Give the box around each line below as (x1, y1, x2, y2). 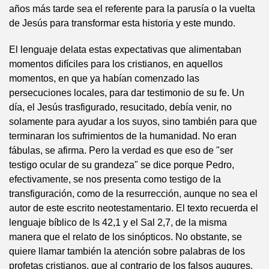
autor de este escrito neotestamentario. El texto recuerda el (9, 203, 258, 213)
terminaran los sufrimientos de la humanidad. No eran (9, 131, 237, 141)
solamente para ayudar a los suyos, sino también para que (9, 116, 257, 127)
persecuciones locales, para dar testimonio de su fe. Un (9, 88, 244, 98)
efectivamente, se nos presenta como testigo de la (9, 174, 221, 184)
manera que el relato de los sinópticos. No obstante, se (9, 232, 242, 242)
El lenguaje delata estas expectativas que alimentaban (9, 44, 241, 55)
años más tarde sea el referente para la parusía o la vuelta (9, 4, 255, 14)
